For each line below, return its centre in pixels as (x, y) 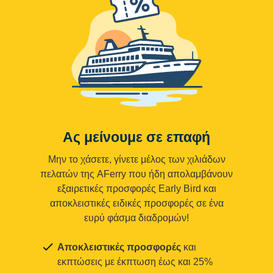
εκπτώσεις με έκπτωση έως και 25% (135, 261)
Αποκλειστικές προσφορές (119, 247)
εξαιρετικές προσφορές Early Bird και (136, 188)
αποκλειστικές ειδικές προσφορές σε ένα (136, 203)
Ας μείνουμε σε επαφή (136, 137)
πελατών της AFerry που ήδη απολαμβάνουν (136, 174)
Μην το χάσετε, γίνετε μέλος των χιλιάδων (136, 159)
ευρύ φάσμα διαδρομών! (136, 218)
